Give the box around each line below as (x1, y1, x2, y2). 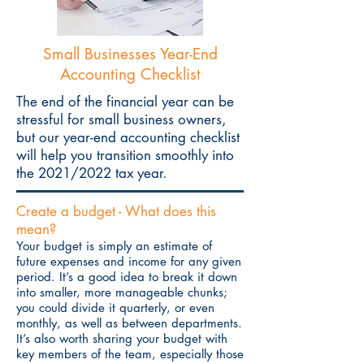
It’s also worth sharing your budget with (16, 331, 227, 346)
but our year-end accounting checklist (16, 128, 240, 146)
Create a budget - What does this (16, 202, 216, 220)
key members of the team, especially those (16, 346, 244, 362)
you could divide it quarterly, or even (16, 300, 214, 315)
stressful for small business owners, (16, 110, 226, 128)
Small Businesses (42, 44, 160, 64)
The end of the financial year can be (16, 93, 234, 110)
